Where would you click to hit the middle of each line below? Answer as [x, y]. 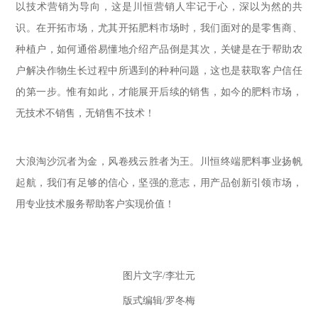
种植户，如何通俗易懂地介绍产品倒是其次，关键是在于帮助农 [159, 49]
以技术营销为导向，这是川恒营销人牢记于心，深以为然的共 [159, 7]
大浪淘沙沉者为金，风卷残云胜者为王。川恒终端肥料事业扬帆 [159, 161]
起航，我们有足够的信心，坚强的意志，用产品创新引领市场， [159, 183]
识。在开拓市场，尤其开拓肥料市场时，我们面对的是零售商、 [159, 28]
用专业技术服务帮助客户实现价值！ [95, 204]
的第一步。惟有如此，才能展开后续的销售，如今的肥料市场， [159, 92]
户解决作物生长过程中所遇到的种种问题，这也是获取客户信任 [159, 71]
